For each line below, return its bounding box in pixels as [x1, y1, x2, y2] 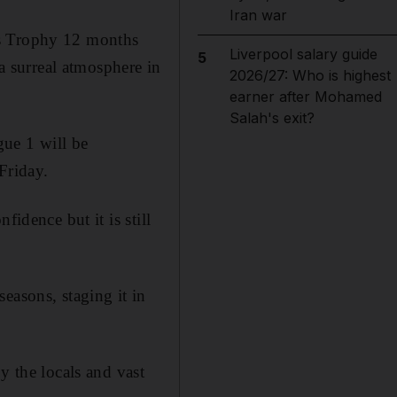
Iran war [229, 6, 287, 24]
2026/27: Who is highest [229, 66, 391, 84]
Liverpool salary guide [229, 45, 378, 63]
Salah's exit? [229, 109, 315, 127]
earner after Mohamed [229, 88, 382, 105]
